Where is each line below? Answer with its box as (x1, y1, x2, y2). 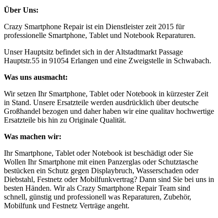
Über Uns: (4, 6, 38, 15)
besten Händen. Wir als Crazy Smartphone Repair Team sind (4, 184, 190, 193)
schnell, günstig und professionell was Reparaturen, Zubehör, (4, 193, 191, 201)
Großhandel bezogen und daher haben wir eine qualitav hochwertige (4, 107, 214, 116)
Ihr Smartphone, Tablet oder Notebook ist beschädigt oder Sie (4, 149, 193, 158)
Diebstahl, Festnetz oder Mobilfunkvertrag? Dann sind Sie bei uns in (4, 175, 214, 184)
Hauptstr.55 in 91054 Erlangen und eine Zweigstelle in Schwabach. (4, 56, 211, 65)
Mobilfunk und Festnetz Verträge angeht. (4, 201, 129, 210)
